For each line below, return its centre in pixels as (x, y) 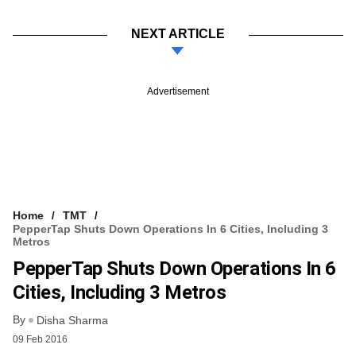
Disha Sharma (72, 321)
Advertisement (178, 91)
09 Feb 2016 (40, 340)
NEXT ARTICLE (178, 33)
